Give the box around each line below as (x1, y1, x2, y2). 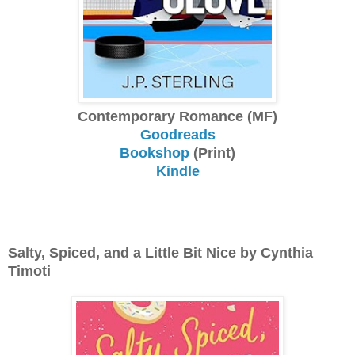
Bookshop (120, 144, 189, 161)
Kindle (155, 162, 200, 179)
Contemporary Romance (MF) (78, 108, 277, 124)
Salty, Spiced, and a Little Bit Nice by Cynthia (8, 244, 313, 261)
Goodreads (139, 126, 216, 143)
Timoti (8, 262, 51, 279)
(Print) (189, 144, 235, 161)
